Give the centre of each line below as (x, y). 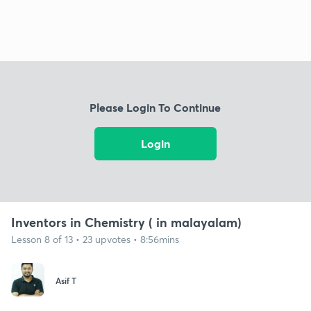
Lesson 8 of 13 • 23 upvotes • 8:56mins (95, 239)
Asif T (66, 281)
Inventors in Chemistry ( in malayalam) (126, 222)
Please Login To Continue (155, 108)
